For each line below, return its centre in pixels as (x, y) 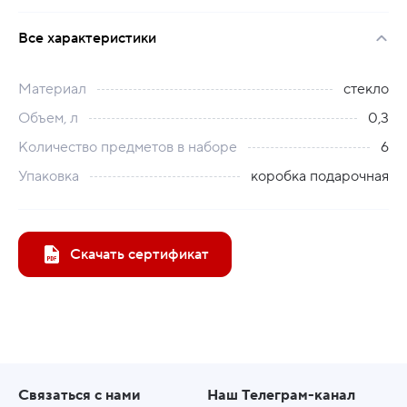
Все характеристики (87, 38)
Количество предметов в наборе (128, 147)
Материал (52, 89)
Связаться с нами (79, 395)
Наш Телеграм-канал (281, 395)
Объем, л (48, 118)
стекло (366, 89)
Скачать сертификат (139, 254)
